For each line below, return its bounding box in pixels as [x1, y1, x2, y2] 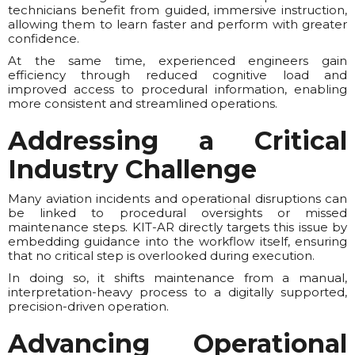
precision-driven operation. [8, 299, 169, 314]
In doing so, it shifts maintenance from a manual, [8, 270, 347, 285]
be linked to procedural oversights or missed [8, 205, 347, 220]
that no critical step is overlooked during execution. [8, 248, 315, 263]
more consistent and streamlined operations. [8, 96, 277, 111]
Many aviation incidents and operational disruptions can [8, 191, 347, 206]
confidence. [8, 31, 79, 46]
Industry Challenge [8, 154, 257, 185]
